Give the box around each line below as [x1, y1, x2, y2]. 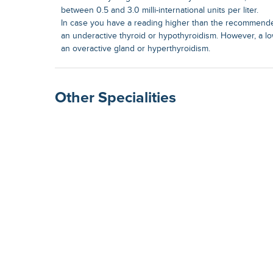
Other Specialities [55, 90, 176, 106]
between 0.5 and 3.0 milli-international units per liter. [61, 5, 258, 15]
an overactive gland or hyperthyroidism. [61, 43, 210, 54]
